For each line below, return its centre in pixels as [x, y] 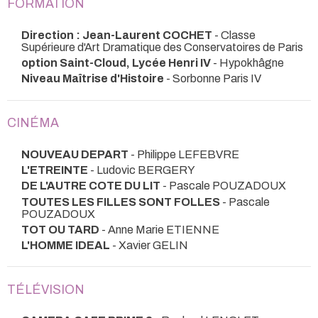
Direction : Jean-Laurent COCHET [117, 35]
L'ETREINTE [55, 170]
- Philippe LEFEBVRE [184, 154]
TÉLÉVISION [46, 290]
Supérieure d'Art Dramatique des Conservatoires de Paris [162, 47]
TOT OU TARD [60, 229]
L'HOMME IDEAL [66, 246]
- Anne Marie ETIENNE [159, 229]
